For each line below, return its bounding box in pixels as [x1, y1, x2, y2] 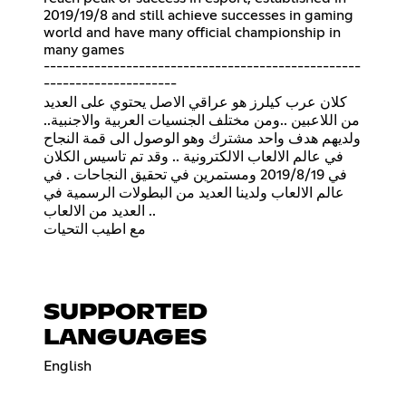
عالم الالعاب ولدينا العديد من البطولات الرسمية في [43, 185, 344, 200]
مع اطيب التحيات [43, 221, 146, 237]
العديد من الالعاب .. [43, 203, 145, 218]
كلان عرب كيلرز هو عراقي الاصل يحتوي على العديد [43, 94, 347, 110]
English [43, 358, 92, 373]
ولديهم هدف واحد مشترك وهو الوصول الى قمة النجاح [43, 130, 361, 146]
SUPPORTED [43, 301, 208, 324]
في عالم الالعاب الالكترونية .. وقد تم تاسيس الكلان [43, 149, 343, 164]
